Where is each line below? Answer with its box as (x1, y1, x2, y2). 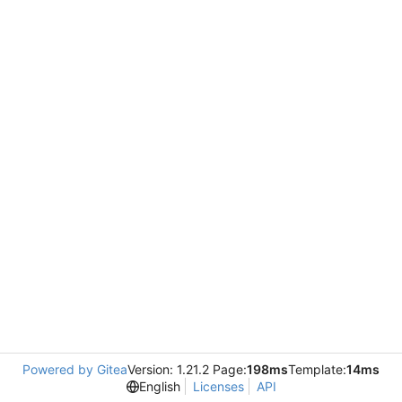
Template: (288, 362, 346, 377)
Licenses (192, 379, 244, 394)
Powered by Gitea (22, 362, 127, 377)
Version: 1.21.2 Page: (127, 362, 247, 377)
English (138, 379, 180, 394)
